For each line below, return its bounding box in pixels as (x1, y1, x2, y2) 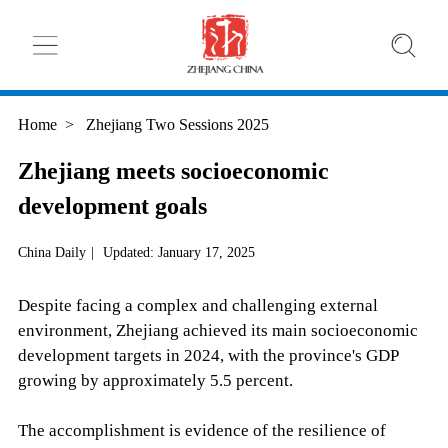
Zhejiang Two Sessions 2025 (81, 116, 269, 134)
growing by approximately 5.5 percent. (17, 371, 293, 391)
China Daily (17, 244, 86, 261)
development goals (17, 193, 207, 220)
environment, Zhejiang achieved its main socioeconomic (17, 321, 418, 341)
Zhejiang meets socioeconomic (17, 158, 329, 185)
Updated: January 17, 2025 (102, 244, 255, 261)
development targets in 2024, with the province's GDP (17, 346, 398, 366)
